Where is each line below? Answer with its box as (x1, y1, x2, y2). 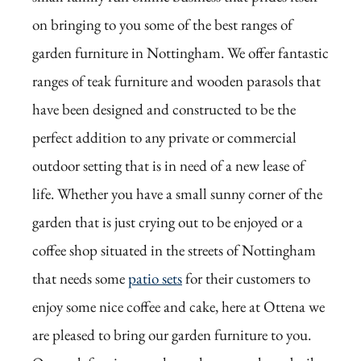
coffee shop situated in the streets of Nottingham (32, 240, 316, 261)
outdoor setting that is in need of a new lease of (32, 156, 305, 176)
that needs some (32, 268, 128, 289)
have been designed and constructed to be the (32, 99, 296, 120)
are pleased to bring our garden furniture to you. (32, 325, 311, 346)
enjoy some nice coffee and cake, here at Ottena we (32, 297, 325, 317)
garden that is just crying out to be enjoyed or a (32, 212, 303, 233)
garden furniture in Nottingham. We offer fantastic (32, 43, 329, 64)
